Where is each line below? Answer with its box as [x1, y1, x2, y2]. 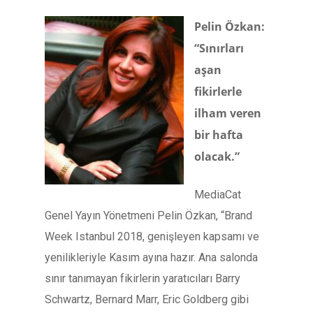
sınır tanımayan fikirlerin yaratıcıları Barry [45, 272, 240, 285]
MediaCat [194, 188, 241, 201]
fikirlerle [194, 84, 242, 99]
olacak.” [194, 149, 240, 164]
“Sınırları [194, 41, 244, 56]
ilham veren [194, 105, 261, 121]
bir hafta [194, 127, 243, 143]
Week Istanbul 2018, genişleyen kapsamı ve [45, 230, 259, 243]
